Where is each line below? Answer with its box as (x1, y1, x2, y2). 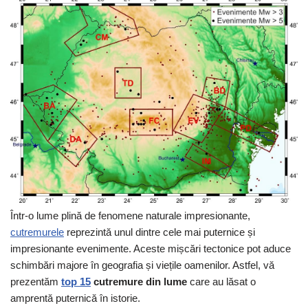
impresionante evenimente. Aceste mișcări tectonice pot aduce (10, 243, 291, 255)
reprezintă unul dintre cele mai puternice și (64, 226, 255, 239)
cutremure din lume (91, 276, 187, 288)
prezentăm (10, 276, 61, 288)
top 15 (61, 276, 91, 288)
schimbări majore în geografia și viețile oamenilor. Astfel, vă (10, 259, 274, 272)
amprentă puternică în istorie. (10, 292, 140, 305)
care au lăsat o (187, 276, 256, 288)
